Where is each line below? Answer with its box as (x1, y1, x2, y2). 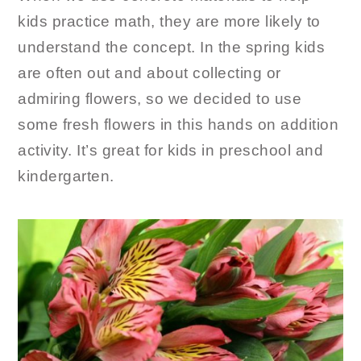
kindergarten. (18, 168, 114, 185)
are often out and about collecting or (18, 64, 281, 81)
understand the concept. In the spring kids (18, 39, 326, 56)
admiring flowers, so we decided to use (18, 90, 302, 107)
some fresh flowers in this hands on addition (18, 116, 339, 133)
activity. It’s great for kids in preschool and (18, 142, 324, 159)
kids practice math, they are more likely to (18, 13, 321, 30)
